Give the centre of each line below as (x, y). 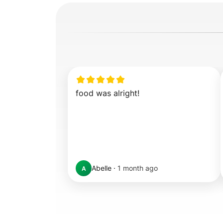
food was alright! (108, 93)
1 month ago (138, 168)
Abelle (102, 168)
